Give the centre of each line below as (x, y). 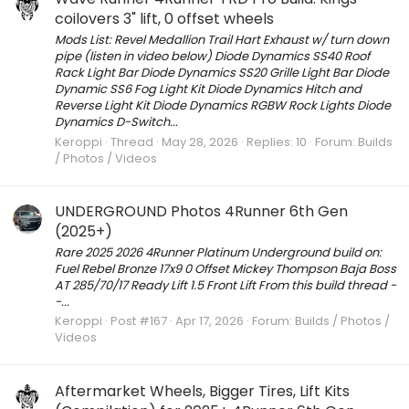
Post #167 (139, 321)
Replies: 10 (277, 142)
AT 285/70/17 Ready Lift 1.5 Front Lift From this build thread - (225, 286)
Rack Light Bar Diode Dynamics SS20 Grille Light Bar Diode (222, 73)
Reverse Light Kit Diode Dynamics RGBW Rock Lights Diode (223, 106)
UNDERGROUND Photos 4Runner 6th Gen (201, 211)
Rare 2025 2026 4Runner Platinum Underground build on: (218, 253)
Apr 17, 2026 (210, 321)
